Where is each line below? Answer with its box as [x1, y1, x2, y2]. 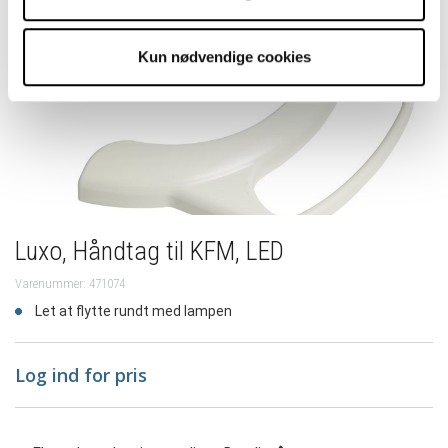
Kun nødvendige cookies [137, 48, 311, 66]
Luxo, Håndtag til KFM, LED [15, 236, 284, 266]
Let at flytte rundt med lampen [35, 303, 232, 319]
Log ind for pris [15, 363, 147, 387]
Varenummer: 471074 [15, 276, 125, 291]
